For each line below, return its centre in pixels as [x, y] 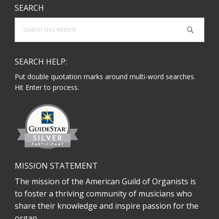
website [26, 44]
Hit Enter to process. [47, 87]
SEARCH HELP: [41, 62]
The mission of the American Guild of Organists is [105, 181]
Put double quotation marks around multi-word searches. [105, 77]
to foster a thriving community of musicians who [103, 194]
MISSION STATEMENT [56, 166]
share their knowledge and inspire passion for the [107, 206]
